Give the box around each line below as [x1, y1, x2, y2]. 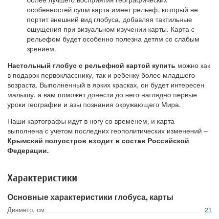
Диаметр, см [7, 204, 44, 214]
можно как [175, 60, 210, 70]
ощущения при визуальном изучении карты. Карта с [27, 23, 195, 34]
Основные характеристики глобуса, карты [7, 191, 174, 202]
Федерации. [7, 145, 49, 155]
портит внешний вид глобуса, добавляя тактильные [27, 14, 192, 24]
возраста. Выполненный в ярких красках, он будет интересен [7, 79, 204, 89]
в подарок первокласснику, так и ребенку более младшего [7, 69, 195, 80]
